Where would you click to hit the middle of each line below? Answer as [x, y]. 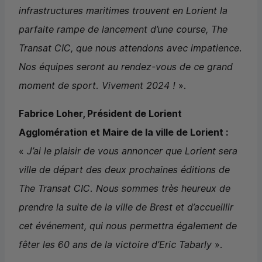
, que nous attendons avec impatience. [156, 48]
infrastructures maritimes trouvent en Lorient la [123, 11]
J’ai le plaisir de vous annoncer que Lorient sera [132, 151]
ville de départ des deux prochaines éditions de [124, 170]
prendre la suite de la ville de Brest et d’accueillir [126, 207]
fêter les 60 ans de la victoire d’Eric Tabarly [115, 245]
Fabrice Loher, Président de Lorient [100, 114]
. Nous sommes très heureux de [160, 189]
